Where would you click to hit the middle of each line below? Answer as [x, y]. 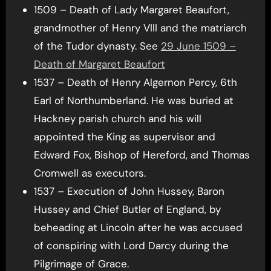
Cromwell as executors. [90, 173]
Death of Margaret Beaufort [99, 64]
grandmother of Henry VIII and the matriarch [140, 28]
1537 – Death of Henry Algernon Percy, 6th [135, 83]
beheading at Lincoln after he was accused [138, 228]
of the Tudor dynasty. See [97, 46]
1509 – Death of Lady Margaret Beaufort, [131, 10]
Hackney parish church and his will [117, 119]
